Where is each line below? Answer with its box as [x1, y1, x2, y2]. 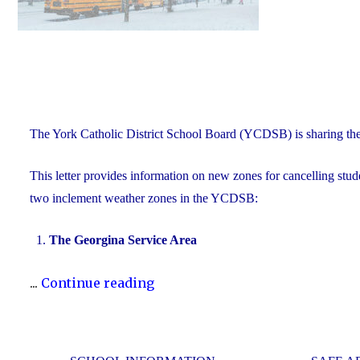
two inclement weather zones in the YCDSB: [30, 190, 258, 205]
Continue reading [41, 274, 154, 291]
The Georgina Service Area [49, 233, 200, 247]
